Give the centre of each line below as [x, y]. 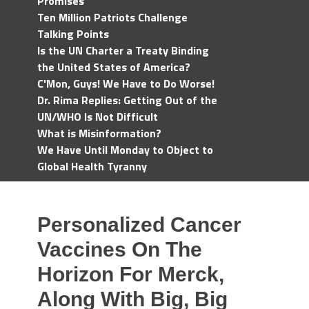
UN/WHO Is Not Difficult [98, 117]
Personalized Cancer [139, 225]
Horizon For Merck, [131, 274]
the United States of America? [114, 67]
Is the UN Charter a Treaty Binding [123, 50]
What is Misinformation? [99, 133]
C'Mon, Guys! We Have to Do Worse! [126, 83]
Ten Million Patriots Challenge [112, 17]
